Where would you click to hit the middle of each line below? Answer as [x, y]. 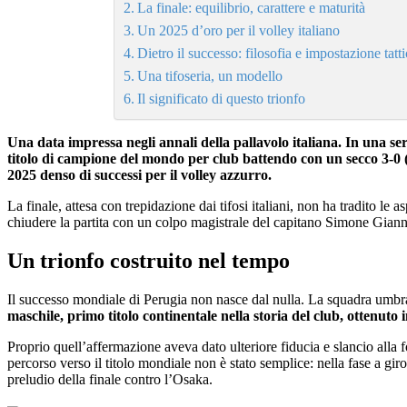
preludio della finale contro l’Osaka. [110, 379]
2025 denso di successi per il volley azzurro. [141, 174]
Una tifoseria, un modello [210, 75]
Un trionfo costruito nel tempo [149, 260]
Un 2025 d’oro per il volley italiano [239, 30]
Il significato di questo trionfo [222, 98]
